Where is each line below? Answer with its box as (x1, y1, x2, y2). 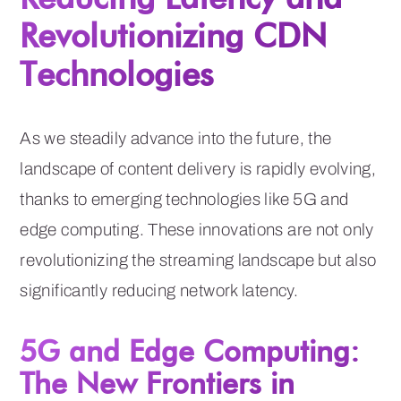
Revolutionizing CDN (20, 15, 328, 55)
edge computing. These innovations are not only (20, 220, 374, 240)
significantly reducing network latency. (20, 281, 299, 301)
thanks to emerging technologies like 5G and (20, 190, 349, 209)
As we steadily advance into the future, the (20, 129, 332, 149)
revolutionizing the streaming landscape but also (20, 251, 377, 270)
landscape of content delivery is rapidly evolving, (20, 159, 377, 179)
